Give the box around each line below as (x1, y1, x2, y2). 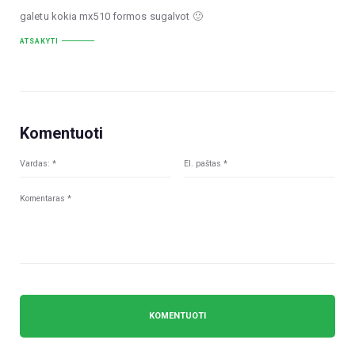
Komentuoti (20, 124, 103, 143)
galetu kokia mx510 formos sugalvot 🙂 (20, 10, 203, 22)
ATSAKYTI (20, 36, 59, 45)
